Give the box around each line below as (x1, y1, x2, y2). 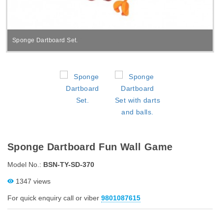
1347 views (14, 177, 51, 185)
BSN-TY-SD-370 (43, 160, 94, 168)
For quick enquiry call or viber (7, 193, 101, 202)
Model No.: (7, 160, 43, 168)
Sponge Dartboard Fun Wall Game (7, 141, 173, 152)
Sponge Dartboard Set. (12, 36, 78, 44)
